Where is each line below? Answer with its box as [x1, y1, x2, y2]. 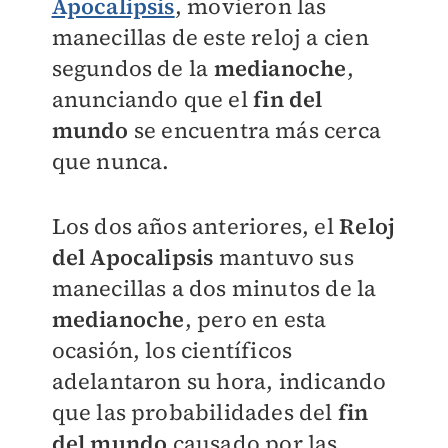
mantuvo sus [213, 242, 354, 272]
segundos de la [51, 53, 214, 83]
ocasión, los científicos [51, 335, 293, 365]
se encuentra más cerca [128, 115, 382, 145]
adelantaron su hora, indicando [51, 366, 387, 396]
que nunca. [51, 146, 170, 176]
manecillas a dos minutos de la [51, 273, 377, 303]
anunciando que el [51, 84, 254, 114]
